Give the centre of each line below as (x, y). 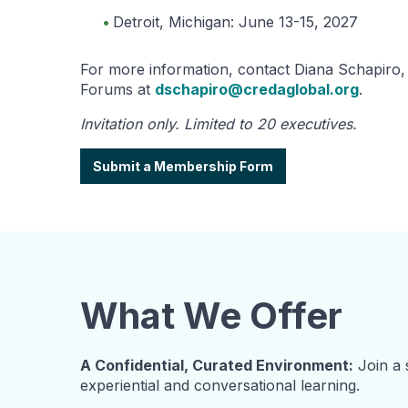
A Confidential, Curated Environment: (217, 365)
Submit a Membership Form (183, 166)
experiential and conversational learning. (220, 385)
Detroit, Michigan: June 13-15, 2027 (235, 21)
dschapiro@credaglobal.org (257, 89)
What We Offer (211, 315)
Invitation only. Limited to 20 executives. (219, 123)
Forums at (117, 89)
